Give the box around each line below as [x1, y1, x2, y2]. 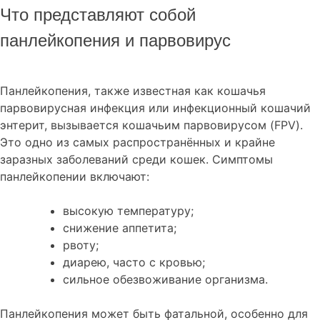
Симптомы [212, 152, 273, 167]
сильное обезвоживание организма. [63, 272, 268, 287]
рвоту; [63, 238, 99, 253]
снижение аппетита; [63, 221, 176, 236]
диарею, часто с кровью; [63, 255, 205, 270]
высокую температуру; [63, 204, 194, 219]
